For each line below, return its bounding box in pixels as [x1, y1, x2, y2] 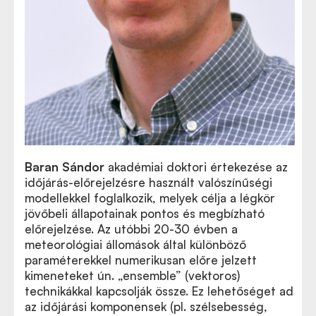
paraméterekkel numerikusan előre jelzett [25, 253, 257, 268]
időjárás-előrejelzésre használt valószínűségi [25, 175, 272, 190]
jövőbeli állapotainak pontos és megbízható [25, 206, 265, 221]
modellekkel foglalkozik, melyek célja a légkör [25, 190, 275, 206]
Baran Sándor [25, 159, 104, 175]
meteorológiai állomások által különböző [25, 237, 246, 253]
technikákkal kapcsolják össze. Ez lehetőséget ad [25, 284, 293, 299]
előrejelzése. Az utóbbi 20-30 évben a [25, 221, 238, 237]
